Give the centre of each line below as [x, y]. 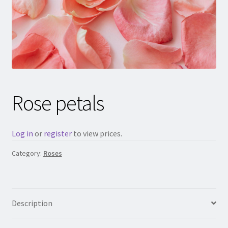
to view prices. [98, 133]
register [58, 133]
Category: [27, 153]
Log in [22, 133]
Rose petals [58, 103]
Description [32, 203]
